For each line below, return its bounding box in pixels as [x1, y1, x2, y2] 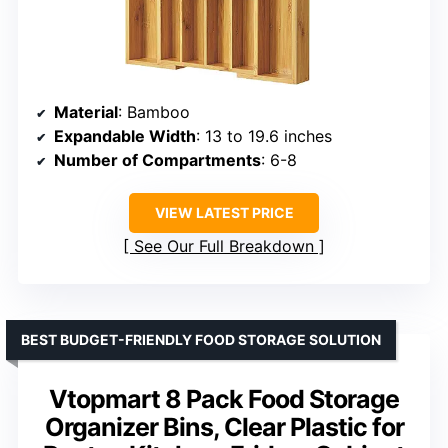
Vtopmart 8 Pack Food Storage [49, 384, 399, 415]
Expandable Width [54, 126, 196, 147]
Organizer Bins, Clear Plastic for [44, 412, 404, 443]
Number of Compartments [54, 150, 261, 171]
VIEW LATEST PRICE [154, 204, 294, 222]
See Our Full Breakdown [134, 236, 314, 257]
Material [54, 102, 118, 123]
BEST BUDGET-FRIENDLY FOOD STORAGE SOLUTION [21, 331, 381, 349]
